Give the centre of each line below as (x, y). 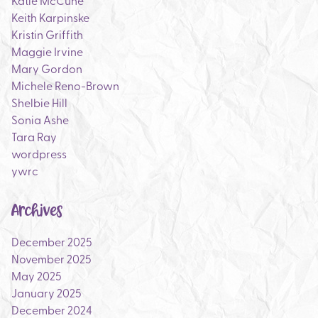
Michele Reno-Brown (65, 85)
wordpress (39, 153)
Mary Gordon (47, 68)
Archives (37, 212)
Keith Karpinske (50, 17)
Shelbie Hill (39, 102)
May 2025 (37, 275)
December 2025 (52, 241)
